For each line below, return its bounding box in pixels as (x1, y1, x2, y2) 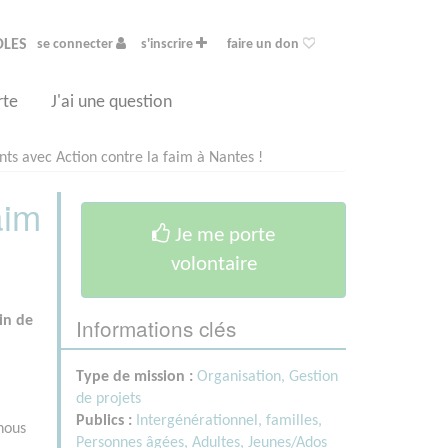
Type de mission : (76, 369, 197, 385)
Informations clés (76, 313, 236, 343)
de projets (76, 391, 141, 407)
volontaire (170, 254, 257, 275)
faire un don (227, 37, 302, 52)
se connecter (37, 37, 116, 52)
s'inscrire (141, 37, 196, 52)
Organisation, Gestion (197, 369, 338, 385)
